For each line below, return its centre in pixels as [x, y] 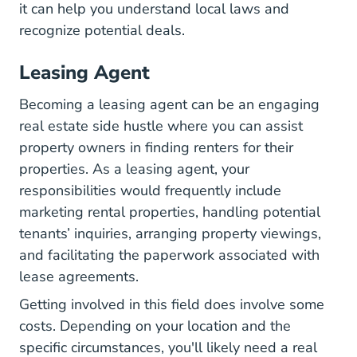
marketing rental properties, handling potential [170, 212]
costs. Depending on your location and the [155, 326]
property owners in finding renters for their [156, 147]
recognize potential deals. [104, 30]
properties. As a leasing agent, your [134, 169]
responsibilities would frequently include [150, 190]
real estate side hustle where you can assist [161, 126]
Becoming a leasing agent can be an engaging [169, 104]
